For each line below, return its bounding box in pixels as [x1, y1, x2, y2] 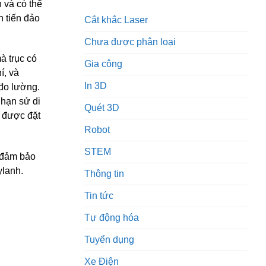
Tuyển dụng [84, 234, 134, 245]
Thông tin [84, 168, 124, 179]
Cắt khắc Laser [84, 14, 148, 25]
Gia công [84, 58, 122, 69]
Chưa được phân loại [84, 36, 176, 47]
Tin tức [84, 190, 113, 201]
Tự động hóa [84, 212, 139, 223]
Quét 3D [84, 102, 119, 113]
